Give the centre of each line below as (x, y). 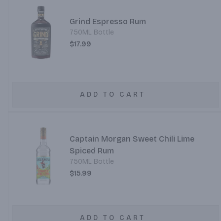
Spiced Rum (92, 151)
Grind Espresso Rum (108, 21)
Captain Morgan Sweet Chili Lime (132, 139)
